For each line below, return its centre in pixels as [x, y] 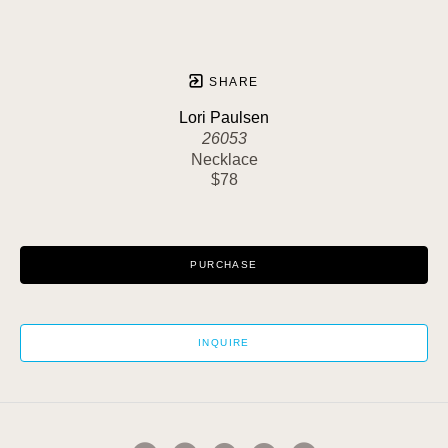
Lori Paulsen [224, 117]
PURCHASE [224, 264]
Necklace [224, 159]
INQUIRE [224, 342]
